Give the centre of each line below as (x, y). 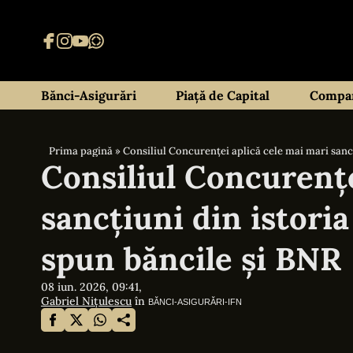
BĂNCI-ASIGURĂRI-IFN (195, 302)
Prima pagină (81, 151)
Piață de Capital (223, 95)
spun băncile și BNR (191, 259)
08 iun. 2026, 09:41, (91, 287)
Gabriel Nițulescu (86, 301)
